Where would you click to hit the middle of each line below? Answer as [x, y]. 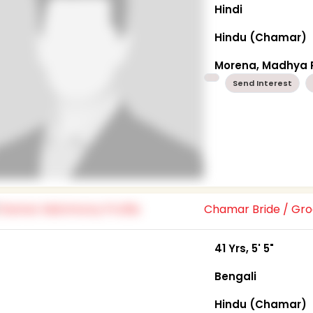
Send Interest [263, 83]
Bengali [236, 276]
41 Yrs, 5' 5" [245, 248]
